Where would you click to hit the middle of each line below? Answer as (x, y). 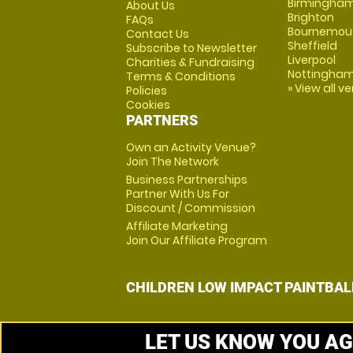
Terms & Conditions (181, 76)
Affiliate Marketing (177, 226)
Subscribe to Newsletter (191, 48)
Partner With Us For (178, 194)
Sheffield (312, 46)
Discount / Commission (191, 208)
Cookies (148, 105)
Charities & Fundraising (190, 62)
